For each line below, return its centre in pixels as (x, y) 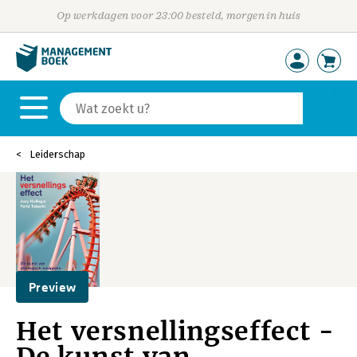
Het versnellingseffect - (175, 331)
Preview (53, 287)
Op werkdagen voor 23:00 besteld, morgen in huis (178, 16)
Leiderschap (57, 154)
